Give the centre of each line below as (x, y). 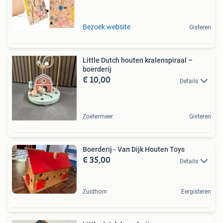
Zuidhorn (95, 191)
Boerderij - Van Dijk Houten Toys (134, 150)
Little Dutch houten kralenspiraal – (138, 60)
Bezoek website (107, 27)
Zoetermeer (98, 117)
